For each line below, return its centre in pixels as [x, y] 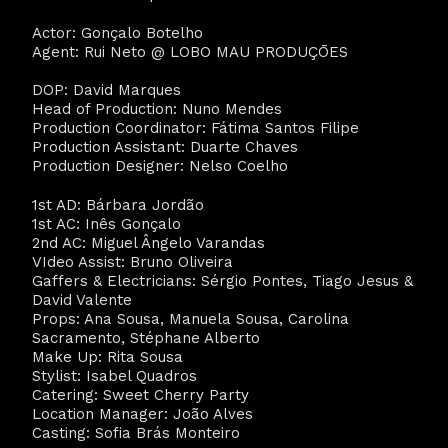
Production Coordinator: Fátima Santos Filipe [195, 128]
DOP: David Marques [106, 90]
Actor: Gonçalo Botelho [117, 32]
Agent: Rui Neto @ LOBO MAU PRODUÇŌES [190, 51]
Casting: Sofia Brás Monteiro [136, 432]
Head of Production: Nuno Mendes [157, 109]
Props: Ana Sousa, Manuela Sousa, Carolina [190, 318]
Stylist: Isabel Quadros [114, 375]
